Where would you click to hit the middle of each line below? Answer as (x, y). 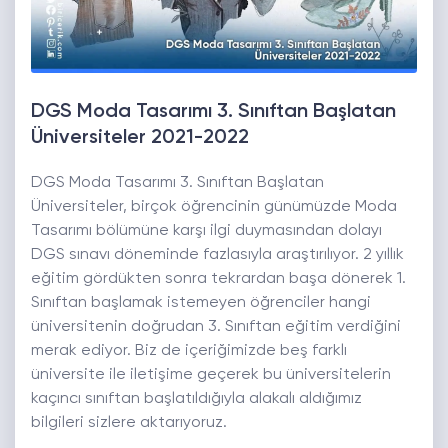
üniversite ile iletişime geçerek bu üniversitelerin (211, 375)
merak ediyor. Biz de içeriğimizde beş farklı (189, 351)
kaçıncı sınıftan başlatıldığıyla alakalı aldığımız (196, 399)
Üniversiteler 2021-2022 (140, 138)
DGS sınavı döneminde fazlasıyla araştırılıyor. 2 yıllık (217, 255)
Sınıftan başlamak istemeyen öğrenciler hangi (201, 303)
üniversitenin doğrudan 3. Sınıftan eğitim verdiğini (216, 327)
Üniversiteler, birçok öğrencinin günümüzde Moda (214, 207)
